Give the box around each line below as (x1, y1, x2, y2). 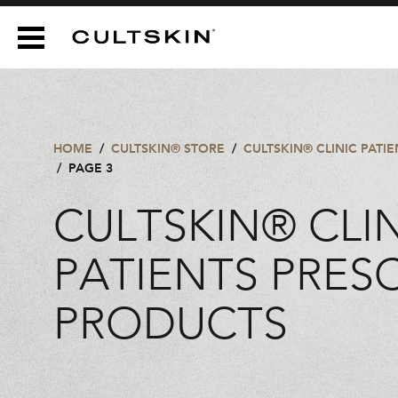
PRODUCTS (53, 305, 288, 349)
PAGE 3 (68, 161, 113, 176)
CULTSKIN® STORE (111, 141, 225, 156)
